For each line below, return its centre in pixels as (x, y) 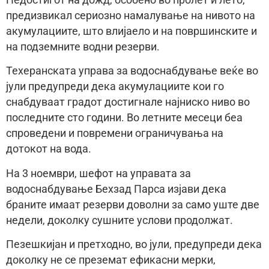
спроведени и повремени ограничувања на (115, 134)
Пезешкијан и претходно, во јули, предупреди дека (134, 245)
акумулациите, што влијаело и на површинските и (131, 31)
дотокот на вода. (49, 149)
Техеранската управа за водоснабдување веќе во (132, 71)
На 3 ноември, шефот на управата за (98, 173)
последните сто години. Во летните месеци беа (124, 118)
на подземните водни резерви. (83, 47)
